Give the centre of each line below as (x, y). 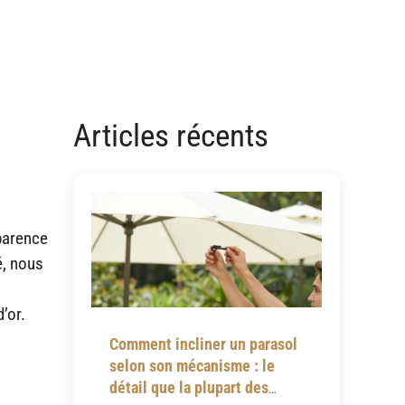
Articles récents (170, 136)
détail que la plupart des (188, 387)
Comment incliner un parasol (203, 344)
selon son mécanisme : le (192, 365)
